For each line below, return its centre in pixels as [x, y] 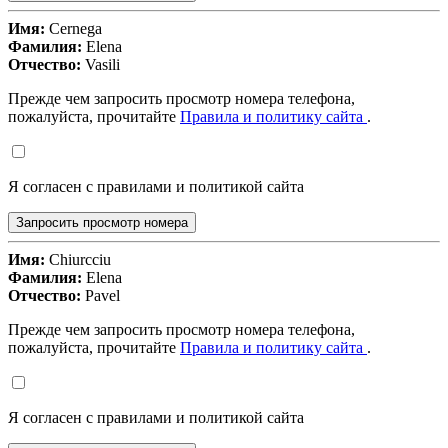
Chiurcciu [78, 260]
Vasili [100, 65]
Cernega [73, 29]
